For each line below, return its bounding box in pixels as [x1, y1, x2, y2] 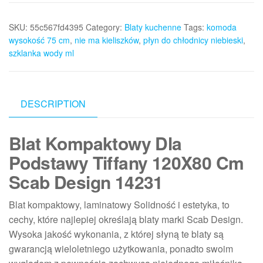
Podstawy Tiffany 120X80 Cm [9, 150, 244, 176]
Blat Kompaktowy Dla [9, 130, 182, 156]
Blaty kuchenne [124, 21, 181, 33]
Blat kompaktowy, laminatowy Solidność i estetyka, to [9, 198, 230, 212]
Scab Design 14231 [9, 169, 163, 195]
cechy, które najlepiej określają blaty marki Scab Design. [9, 213, 243, 227]
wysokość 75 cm [9, 34, 70, 46]
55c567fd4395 [30, 21, 83, 33]
